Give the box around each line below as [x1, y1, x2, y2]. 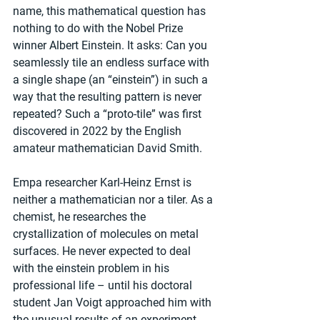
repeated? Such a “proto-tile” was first [13, 106, 204, 121]
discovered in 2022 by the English [13, 124, 184, 138]
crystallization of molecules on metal [13, 226, 201, 241]
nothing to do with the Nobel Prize [13, 21, 186, 35]
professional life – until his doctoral [13, 278, 195, 292]
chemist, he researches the [13, 209, 149, 224]
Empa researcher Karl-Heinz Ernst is [13, 175, 194, 189]
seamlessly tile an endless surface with [13, 55, 212, 69]
